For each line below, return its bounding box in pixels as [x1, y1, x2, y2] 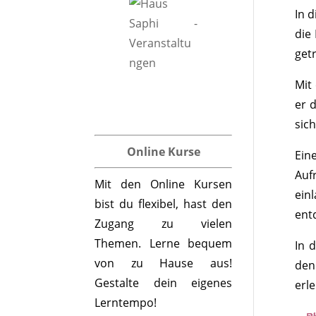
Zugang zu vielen [95, 216, 232, 231]
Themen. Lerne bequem [95, 236, 232, 251]
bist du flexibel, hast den [95, 196, 232, 212]
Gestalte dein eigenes [95, 275, 232, 291]
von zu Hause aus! [95, 255, 232, 271]
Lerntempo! [95, 295, 157, 310]
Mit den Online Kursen [95, 176, 232, 192]
